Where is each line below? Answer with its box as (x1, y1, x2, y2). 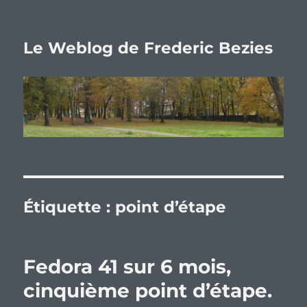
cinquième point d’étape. (23, 279, 273, 303)
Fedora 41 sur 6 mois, (23, 255, 232, 279)
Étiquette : (23, 197, 116, 217)
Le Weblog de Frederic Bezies (23, 38, 273, 58)
